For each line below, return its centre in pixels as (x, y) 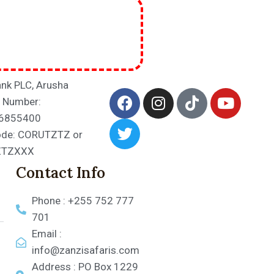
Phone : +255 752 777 (83, 201)
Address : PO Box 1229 (85, 267)
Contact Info (61, 173)
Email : (47, 234)
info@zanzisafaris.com (86, 250)
